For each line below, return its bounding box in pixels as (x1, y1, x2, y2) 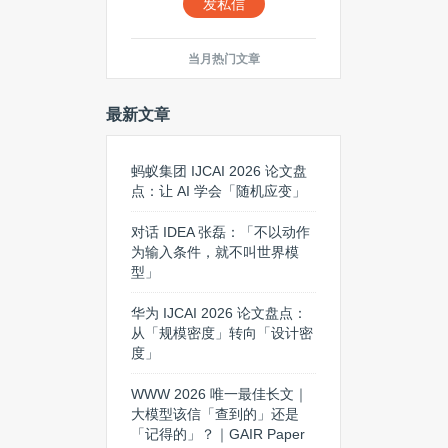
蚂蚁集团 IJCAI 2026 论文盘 (131, 163, 307, 179)
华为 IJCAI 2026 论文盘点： (131, 305, 307, 321)
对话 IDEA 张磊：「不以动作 (131, 224, 310, 240)
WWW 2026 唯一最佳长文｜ (131, 386, 308, 402)
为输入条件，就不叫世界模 (131, 244, 299, 260)
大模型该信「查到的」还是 (131, 406, 299, 422)
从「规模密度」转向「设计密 (131, 325, 313, 341)
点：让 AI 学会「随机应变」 (131, 183, 306, 199)
